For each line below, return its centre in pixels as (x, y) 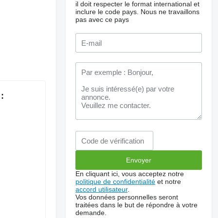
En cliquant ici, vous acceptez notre (130, 174)
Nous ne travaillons (170, 12)
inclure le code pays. (107, 12)
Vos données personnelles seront (127, 197)
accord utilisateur (102, 189)
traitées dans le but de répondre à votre (137, 205)
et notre (168, 182)
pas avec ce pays (102, 19)
